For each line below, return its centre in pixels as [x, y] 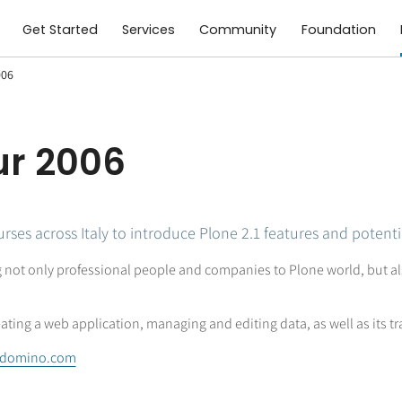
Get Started [60, 30]
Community [238, 30]
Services [149, 30]
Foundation [338, 30]
